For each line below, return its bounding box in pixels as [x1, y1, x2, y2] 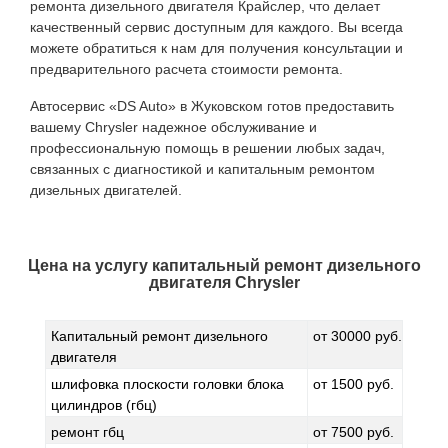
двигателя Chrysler [148, 274, 300, 291]
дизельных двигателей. [30, 182, 182, 198]
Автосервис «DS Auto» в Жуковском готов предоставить [30, 98, 394, 114]
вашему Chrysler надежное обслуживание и [30, 119, 317, 135]
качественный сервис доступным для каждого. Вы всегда [30, 19, 403, 35]
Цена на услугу [27, 257, 152, 274]
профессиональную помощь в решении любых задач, [30, 140, 385, 156]
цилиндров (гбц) [51, 397, 157, 413]
